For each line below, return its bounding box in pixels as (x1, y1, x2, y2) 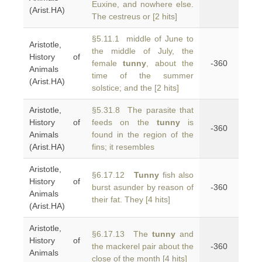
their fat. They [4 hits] (92, 195, 170, 204)
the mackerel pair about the (92, 242, 194, 251)
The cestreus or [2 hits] (92, 12, 177, 21)
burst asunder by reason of (92, 182, 194, 192)
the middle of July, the (92, 46, 194, 56)
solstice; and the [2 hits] (92, 83, 179, 92)
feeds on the (92, 118, 157, 127)
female (92, 58, 123, 68)
